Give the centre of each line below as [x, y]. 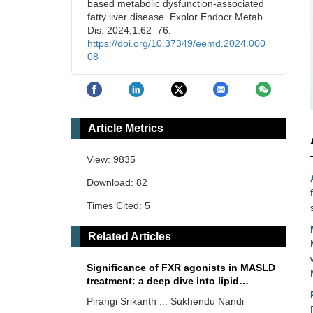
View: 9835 [111, 160]
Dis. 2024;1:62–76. [129, 30]
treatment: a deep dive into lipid [163, 281]
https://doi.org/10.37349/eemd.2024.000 [176, 43]
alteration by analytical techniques [169, 294]
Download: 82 [117, 183]
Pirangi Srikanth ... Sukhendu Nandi [165, 301]
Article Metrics [126, 129]
